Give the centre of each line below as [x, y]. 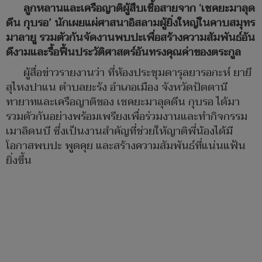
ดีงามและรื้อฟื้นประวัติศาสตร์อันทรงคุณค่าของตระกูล [123, 53]
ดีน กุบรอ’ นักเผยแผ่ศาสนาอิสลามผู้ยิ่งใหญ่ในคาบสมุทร [130, 23]
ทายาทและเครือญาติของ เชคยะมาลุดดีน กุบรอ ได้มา [123, 102]
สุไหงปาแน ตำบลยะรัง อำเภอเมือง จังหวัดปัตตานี [117, 88]
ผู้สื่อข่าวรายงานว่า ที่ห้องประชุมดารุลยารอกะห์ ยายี [137, 73]
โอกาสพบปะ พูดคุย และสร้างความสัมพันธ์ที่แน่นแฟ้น [126, 146]
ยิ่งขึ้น [19, 161]
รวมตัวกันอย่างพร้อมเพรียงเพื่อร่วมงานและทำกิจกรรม [127, 117]
